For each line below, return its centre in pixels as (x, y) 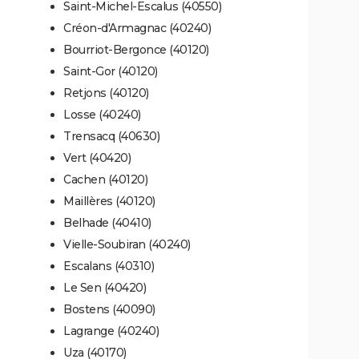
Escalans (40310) (109, 266)
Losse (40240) (102, 114)
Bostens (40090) (109, 309)
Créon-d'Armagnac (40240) (137, 28)
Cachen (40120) (105, 179)
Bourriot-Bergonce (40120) (136, 49)
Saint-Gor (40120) (111, 71)
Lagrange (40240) (111, 331)
